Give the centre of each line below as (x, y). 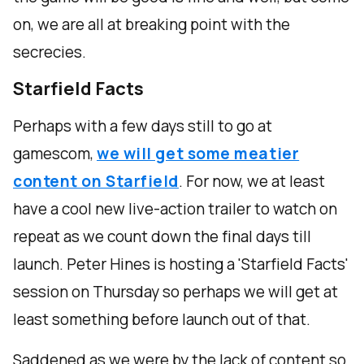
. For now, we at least (252, 182)
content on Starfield (96, 182)
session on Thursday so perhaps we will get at (175, 292)
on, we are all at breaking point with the (152, 25)
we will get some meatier (198, 154)
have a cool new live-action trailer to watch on (175, 209)
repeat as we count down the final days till (162, 237)
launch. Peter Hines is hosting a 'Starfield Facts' (181, 264)
